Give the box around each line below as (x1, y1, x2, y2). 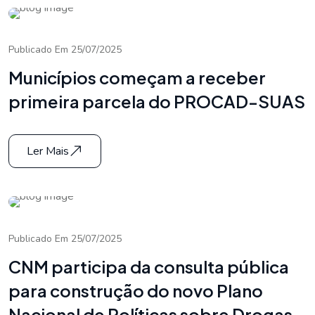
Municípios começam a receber (8, 67, 266, 89)
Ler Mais (27, 143, 69, 160)
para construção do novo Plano (8, 279, 263, 301)
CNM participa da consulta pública (8, 255, 289, 277)
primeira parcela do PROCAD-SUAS (8, 91, 305, 112)
